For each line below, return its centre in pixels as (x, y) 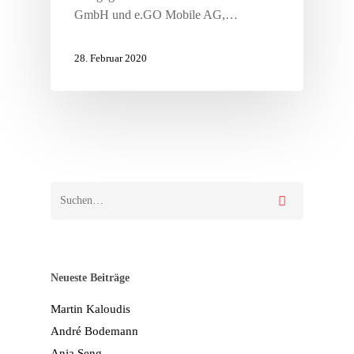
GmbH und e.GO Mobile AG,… (156, 15)
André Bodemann (94, 331)
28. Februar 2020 (111, 58)
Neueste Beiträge (90, 278)
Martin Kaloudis (90, 309)
